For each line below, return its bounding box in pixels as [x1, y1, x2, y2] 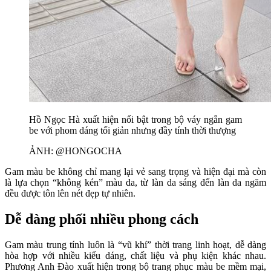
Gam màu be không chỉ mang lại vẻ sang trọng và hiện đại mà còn [5, 166, 266, 177]
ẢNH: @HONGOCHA [29, 145, 122, 156]
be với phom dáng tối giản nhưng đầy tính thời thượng [29, 125, 236, 135]
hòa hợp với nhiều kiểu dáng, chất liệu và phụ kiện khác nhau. [5, 250, 266, 261]
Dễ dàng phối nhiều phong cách [5, 211, 198, 227]
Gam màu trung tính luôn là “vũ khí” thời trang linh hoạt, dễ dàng [5, 239, 266, 250]
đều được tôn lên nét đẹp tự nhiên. [5, 188, 135, 198]
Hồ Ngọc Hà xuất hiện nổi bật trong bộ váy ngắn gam [29, 114, 242, 125]
